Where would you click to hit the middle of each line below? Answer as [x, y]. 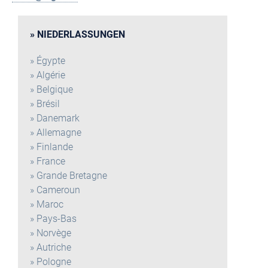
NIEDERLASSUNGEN [81, 34]
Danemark [58, 118]
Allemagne [59, 133]
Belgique [55, 89]
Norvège [54, 233]
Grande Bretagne [72, 176]
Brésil [48, 104]
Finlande [55, 147]
